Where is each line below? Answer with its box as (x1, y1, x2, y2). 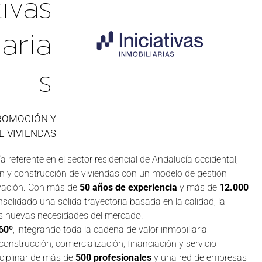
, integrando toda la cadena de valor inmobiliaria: (13, 223, 209, 235)
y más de (177, 181, 219, 193)
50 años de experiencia (80, 181, 177, 193)
